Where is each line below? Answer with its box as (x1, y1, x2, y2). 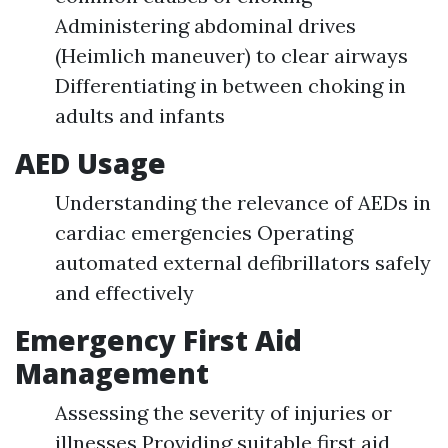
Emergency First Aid (15, 321, 302, 360)
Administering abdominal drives (55, 13, 356, 39)
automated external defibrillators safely (55, 250, 431, 276)
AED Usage (15, 144, 166, 183)
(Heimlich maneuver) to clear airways (55, 43, 408, 69)
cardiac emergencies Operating (55, 220, 353, 246)
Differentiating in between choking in (55, 73, 406, 99)
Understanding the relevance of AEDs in (55, 190, 431, 216)
